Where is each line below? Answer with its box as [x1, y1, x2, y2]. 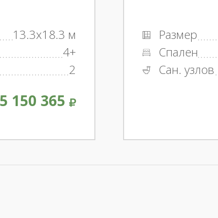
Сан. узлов [155, 61, 214, 78]
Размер [155, 26, 197, 43]
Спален [155, 44, 198, 60]
